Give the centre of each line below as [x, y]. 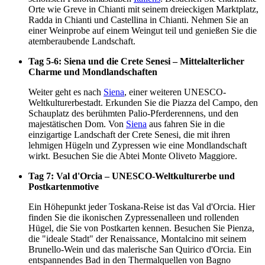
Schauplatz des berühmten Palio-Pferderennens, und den [133, 114]
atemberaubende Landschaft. [82, 41]
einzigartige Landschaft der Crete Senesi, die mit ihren [129, 135]
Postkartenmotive [64, 187]
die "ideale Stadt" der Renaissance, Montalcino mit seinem [137, 239]
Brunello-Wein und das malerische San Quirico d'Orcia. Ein [140, 250]
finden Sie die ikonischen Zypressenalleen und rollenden [134, 218]
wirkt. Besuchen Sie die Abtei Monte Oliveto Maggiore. [133, 156]
